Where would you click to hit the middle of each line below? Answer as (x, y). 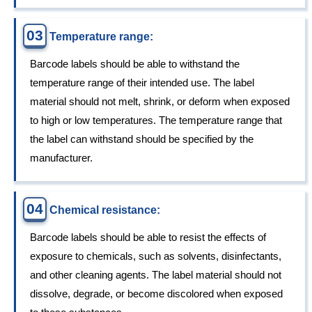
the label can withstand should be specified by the (142, 139)
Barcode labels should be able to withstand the (135, 64)
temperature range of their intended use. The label (142, 83)
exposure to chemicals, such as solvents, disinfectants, (156, 256)
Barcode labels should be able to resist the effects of (148, 237)
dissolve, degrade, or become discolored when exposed (156, 294)
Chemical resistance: (105, 210)
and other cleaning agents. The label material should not (156, 275)
